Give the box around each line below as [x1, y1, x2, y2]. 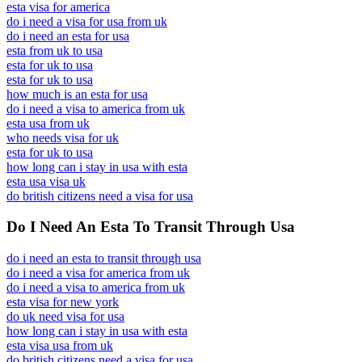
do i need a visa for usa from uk [6, 14, 167, 28]
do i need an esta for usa [6, 28, 129, 43]
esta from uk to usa [6, 43, 103, 57]
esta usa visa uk [6, 174, 86, 188]
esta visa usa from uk [6, 339, 113, 352]
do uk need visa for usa [6, 309, 124, 323]
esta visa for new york [6, 295, 119, 309]
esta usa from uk [6, 116, 90, 130]
